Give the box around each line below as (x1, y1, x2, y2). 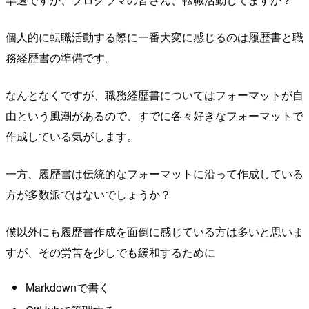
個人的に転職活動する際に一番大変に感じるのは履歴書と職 (6, 28, 303, 45)
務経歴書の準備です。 (6, 49, 116, 66)
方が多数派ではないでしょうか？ (6, 186, 171, 202)
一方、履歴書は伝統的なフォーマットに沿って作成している (6, 165, 303, 181)
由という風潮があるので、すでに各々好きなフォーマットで (6, 107, 303, 123)
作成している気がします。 (6, 128, 138, 144)
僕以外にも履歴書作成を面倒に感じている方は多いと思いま (6, 223, 303, 239)
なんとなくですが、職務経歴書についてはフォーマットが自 (6, 86, 303, 103)
